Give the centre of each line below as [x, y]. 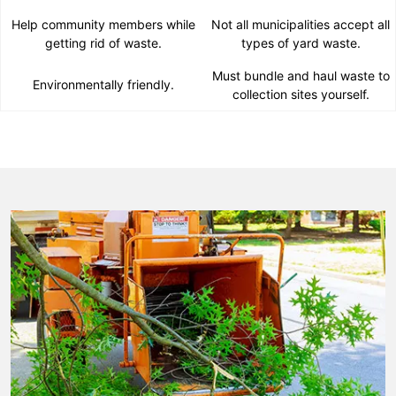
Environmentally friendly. [103, 84]
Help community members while [103, 24]
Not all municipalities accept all [301, 24]
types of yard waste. [301, 42]
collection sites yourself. [301, 94]
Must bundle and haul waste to [301, 75]
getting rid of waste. [103, 42]
